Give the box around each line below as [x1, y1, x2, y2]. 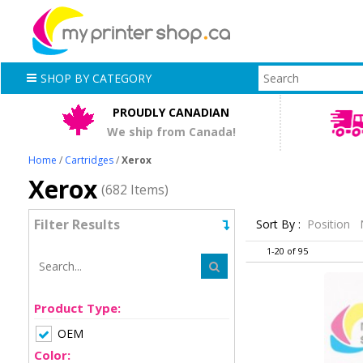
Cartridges [65, 152, 114, 167]
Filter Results [34, 215, 121, 233]
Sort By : [255, 216, 301, 233]
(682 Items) [101, 180, 169, 199]
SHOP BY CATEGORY [41, 70, 152, 86]
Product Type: [34, 299, 122, 316]
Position [306, 216, 353, 233]
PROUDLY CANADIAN [113, 105, 230, 121]
